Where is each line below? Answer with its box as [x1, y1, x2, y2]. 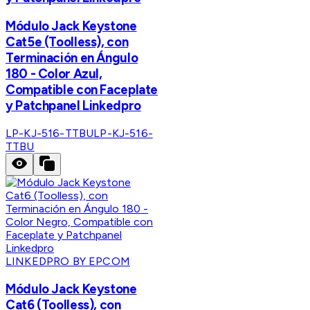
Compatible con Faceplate [6, 82, 158, 98]
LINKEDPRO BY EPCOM [6, 255, 130, 268]
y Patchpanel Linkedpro [6, 98, 141, 114]
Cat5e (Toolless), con [6, 34, 129, 51]
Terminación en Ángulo [6, 50, 138, 66]
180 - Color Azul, [6, 66, 102, 82]
